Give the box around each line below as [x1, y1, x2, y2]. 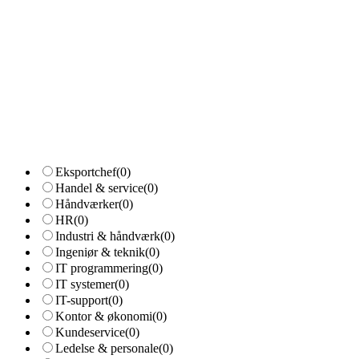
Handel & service [55, 181, 143, 195]
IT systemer [55, 277, 115, 291]
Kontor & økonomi [55, 309, 152, 323]
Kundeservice [55, 325, 125, 339]
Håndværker [55, 197, 119, 211]
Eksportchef [55, 165, 116, 179]
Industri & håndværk [55, 229, 160, 243]
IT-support [55, 293, 108, 307]
